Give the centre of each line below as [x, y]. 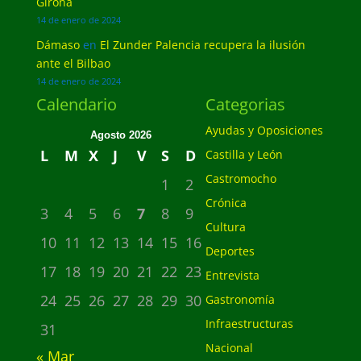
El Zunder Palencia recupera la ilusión [202, 45]
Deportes [230, 251]
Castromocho [241, 178]
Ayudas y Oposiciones [264, 130]
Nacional [229, 348]
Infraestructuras [249, 324]
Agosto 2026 [120, 135]
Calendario [76, 104]
